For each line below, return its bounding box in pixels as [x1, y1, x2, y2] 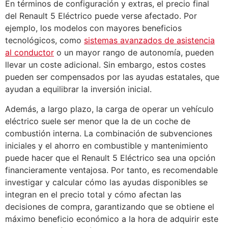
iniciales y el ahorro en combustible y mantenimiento [5, 140, 208, 151]
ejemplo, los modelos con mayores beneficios [5, 23, 182, 34]
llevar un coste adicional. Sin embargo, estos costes [5, 60, 206, 70]
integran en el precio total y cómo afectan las [5, 189, 181, 199]
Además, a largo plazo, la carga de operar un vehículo [5, 103, 214, 114]
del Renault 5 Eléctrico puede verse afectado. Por [5, 11, 197, 21]
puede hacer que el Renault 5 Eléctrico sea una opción [5, 152, 215, 163]
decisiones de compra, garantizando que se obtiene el [5, 201, 214, 212]
